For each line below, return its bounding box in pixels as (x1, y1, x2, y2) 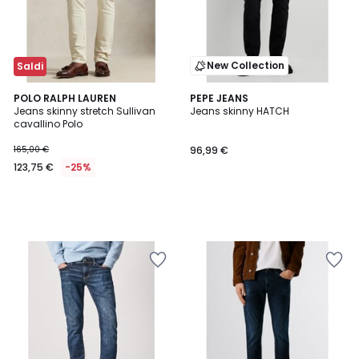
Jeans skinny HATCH (190, 104, 289, 118)
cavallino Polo (14, 117, 83, 131)
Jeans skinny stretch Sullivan (14, 104, 155, 118)
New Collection (207, 58, 284, 72)
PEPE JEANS (190, 91, 248, 105)
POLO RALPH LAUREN (14, 91, 116, 105)
